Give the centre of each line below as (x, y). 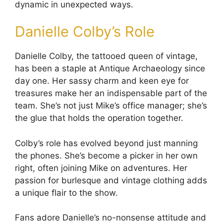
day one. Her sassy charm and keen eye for (102, 81)
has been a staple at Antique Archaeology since (110, 69)
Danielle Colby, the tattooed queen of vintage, (106, 56)
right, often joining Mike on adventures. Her (101, 168)
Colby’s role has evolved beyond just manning (106, 143)
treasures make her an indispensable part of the (111, 93)
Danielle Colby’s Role (85, 32)
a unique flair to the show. (66, 193)
